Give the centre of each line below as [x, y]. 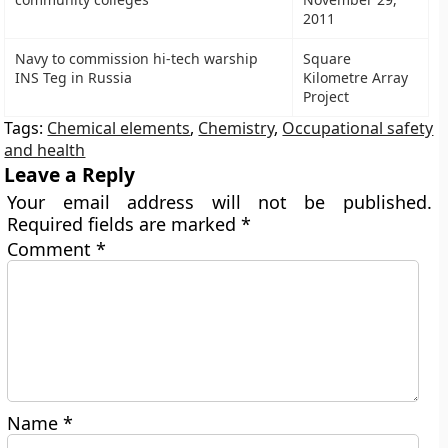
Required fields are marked [124, 224]
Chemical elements [119, 128]
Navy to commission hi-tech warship [137, 58]
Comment [52, 249]
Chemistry [236, 128]
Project [326, 96]
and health [45, 150]
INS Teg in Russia [74, 77]
